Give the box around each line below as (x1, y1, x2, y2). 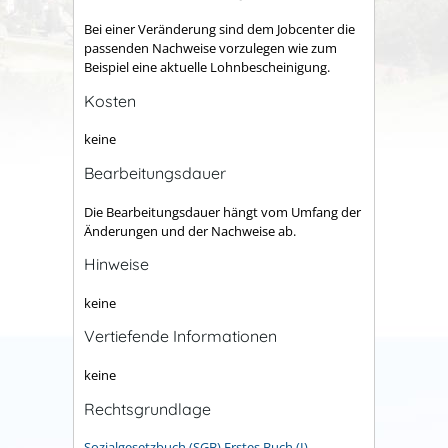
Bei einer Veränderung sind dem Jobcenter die (84, 20, 355, 39)
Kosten (84, 90, 136, 111)
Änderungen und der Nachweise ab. (84, 221, 296, 240)
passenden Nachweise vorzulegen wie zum (84, 39, 337, 58)
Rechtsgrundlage (84, 398, 211, 419)
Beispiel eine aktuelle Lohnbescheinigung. (84, 58, 330, 77)
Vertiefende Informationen (84, 326, 277, 347)
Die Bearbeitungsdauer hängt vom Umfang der (84, 202, 361, 221)
